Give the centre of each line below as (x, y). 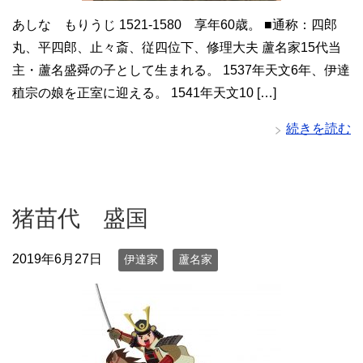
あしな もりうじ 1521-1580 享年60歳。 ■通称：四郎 (175, 25)
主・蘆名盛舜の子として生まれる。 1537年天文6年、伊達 (181, 70)
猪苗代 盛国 (80, 219)
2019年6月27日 (57, 259)
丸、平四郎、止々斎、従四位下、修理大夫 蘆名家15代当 (177, 48)
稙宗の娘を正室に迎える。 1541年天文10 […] (144, 93)
